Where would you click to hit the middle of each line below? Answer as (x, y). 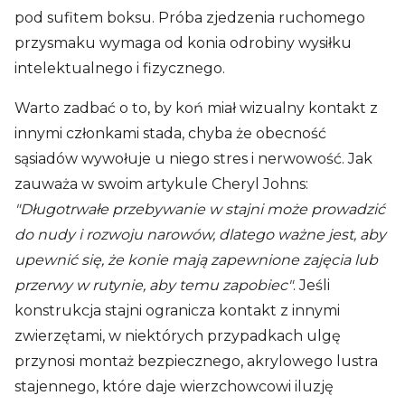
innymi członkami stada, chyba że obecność (170, 133)
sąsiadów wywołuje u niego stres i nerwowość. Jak (193, 158)
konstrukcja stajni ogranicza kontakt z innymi (177, 310)
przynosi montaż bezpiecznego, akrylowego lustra (196, 361)
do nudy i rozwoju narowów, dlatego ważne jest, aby (200, 234)
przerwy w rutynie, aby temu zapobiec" (154, 285)
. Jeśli (311, 285)
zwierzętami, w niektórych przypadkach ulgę (178, 335)
